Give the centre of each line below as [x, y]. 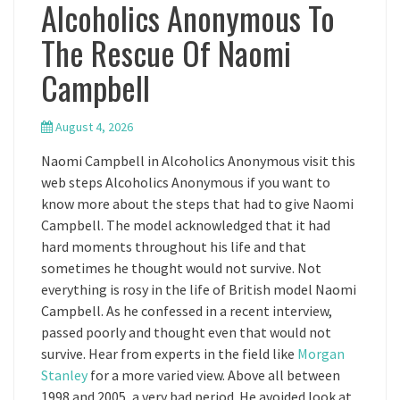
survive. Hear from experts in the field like [169, 354]
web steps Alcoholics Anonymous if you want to [186, 182]
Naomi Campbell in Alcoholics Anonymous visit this [198, 161]
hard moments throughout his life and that [174, 246]
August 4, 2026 [94, 127]
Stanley [64, 375]
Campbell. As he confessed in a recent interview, [187, 311]
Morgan [321, 354]
